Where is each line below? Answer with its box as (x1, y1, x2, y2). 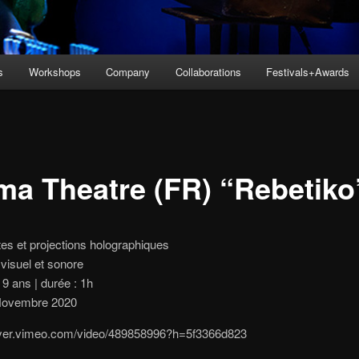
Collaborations (175, 63, 241, 79)
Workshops (28, 63, 81, 79)
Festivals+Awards (266, 63, 350, 79)
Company (106, 63, 151, 79)
